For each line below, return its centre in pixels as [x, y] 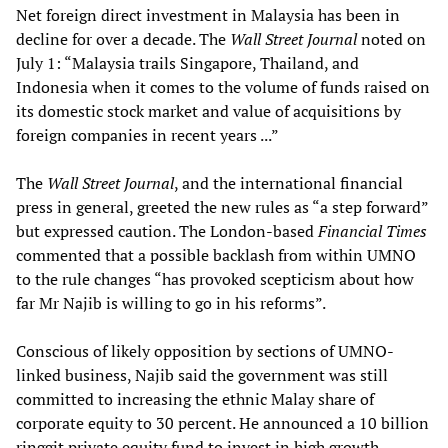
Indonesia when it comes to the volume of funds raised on [223, 86]
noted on [393, 38]
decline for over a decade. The [123, 38]
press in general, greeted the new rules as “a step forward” [222, 206]
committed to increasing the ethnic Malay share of [195, 398]
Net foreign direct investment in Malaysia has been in [208, 14]
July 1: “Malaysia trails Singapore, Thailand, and [187, 62]
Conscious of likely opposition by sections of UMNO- [205, 350]
